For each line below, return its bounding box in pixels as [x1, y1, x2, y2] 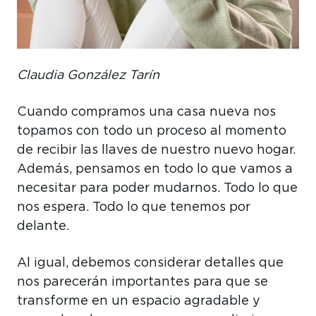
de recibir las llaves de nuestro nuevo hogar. [17, 143, 296, 157]
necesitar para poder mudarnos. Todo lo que [17, 181, 298, 195]
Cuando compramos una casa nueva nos [17, 105, 276, 119]
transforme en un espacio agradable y [17, 294, 260, 308]
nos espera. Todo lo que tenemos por [17, 200, 250, 214]
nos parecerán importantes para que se [17, 275, 268, 288]
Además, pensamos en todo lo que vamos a [17, 162, 293, 176]
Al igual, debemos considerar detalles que [17, 256, 284, 269]
